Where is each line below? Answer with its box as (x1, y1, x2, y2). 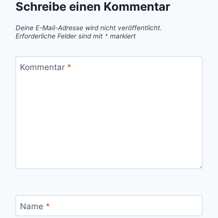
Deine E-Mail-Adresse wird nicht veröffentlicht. (16, 24, 162, 32)
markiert (108, 32, 136, 40)
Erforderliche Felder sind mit (16, 32, 105, 40)
